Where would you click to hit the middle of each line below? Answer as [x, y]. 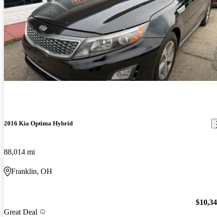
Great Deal [21, 212]
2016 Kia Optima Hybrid [38, 124]
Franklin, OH [32, 171]
